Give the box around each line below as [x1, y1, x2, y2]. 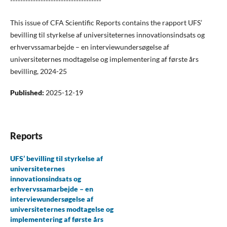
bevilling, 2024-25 [10, 67, 67, 75]
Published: [10, 88, 46, 97]
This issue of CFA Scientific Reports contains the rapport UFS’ [10, 18, 202, 27]
